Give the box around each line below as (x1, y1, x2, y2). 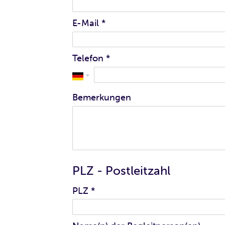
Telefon (72, 53, 103, 64)
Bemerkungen (72, 91, 131, 103)
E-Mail (72, 17, 99, 29)
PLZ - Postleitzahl (72, 163, 170, 178)
